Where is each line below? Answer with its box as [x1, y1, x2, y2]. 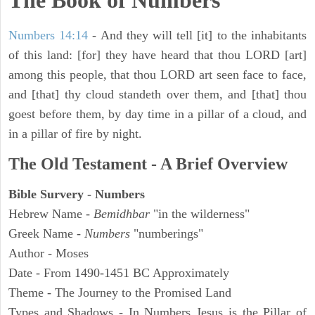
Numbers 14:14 [8, 28, 89, 43]
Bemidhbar [94, 207, 150, 221]
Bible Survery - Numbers [8, 187, 145, 202]
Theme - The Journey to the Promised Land [8, 285, 231, 300]
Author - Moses [8, 246, 89, 261]
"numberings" [130, 226, 203, 241]
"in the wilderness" [150, 207, 250, 221]
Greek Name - [8, 226, 84, 241]
